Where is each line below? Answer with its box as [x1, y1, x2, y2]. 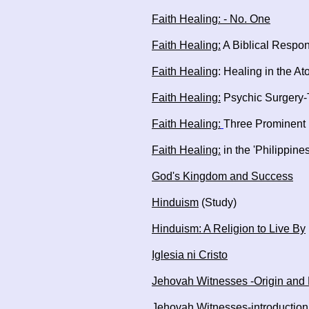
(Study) [199, 197, 237, 208]
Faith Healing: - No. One [152, 13, 270, 25]
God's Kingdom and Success [152, 170, 293, 182]
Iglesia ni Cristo [152, 249, 228, 261]
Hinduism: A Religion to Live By [152, 223, 306, 235]
